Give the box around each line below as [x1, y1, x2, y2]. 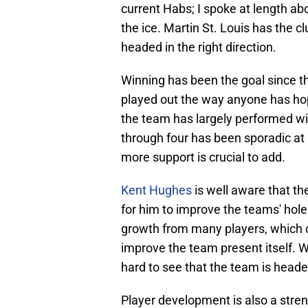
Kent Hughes [121, 183, 192, 198]
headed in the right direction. [121, 40, 276, 55]
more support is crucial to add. [121, 150, 288, 165]
